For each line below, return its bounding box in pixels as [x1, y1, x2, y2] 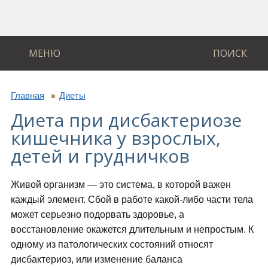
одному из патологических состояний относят [10, 239, 213, 250]
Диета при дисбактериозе [10, 108, 242, 133]
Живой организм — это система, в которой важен [10, 179, 231, 190]
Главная [10, 90, 44, 101]
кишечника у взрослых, [10, 126, 221, 151]
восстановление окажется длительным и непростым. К [10, 224, 254, 235]
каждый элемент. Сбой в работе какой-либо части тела [10, 194, 253, 205]
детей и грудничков [10, 144, 190, 169]
